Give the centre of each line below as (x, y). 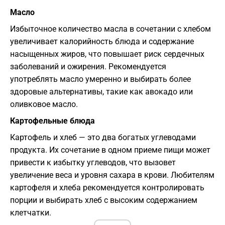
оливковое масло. (44, 104)
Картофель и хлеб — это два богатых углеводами (103, 138)
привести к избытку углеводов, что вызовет (93, 163)
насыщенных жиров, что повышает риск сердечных (107, 54)
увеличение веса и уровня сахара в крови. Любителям (112, 175)
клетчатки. (31, 213)
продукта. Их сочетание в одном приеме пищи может (110, 150)
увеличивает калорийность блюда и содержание (102, 42)
